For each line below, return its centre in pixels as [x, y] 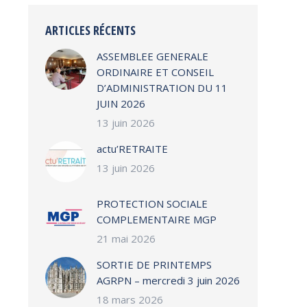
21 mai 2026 [126, 238]
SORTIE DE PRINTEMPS [154, 265]
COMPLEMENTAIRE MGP [157, 219]
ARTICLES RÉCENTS [90, 30]
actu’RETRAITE [132, 149]
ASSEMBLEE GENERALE [152, 56]
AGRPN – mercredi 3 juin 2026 [168, 280]
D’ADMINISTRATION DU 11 [162, 88]
